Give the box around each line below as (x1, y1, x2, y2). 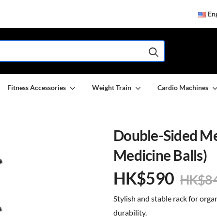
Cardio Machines (157, 83, 208, 92)
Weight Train (92, 83, 131, 92)
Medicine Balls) (113, 147, 207, 164)
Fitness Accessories (7, 83, 66, 92)
